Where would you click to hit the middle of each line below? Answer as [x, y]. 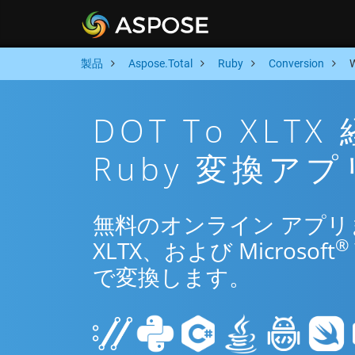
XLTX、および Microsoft [214, 250]
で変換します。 [172, 277]
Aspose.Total [160, 63]
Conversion [296, 63]
